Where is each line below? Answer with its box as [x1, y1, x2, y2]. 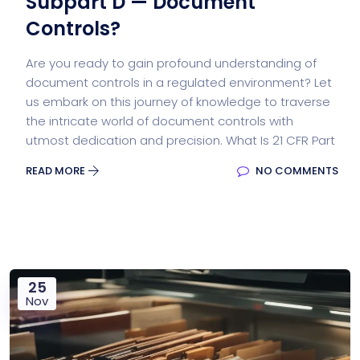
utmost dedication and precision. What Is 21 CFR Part [26, 131, 335, 149]
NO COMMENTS [253, 162, 338, 178]
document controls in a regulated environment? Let [26, 73, 332, 91]
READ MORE [26, 162, 88, 178]
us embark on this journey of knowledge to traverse [26, 92, 330, 110]
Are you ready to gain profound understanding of [26, 54, 317, 72]
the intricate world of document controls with [26, 112, 293, 129]
